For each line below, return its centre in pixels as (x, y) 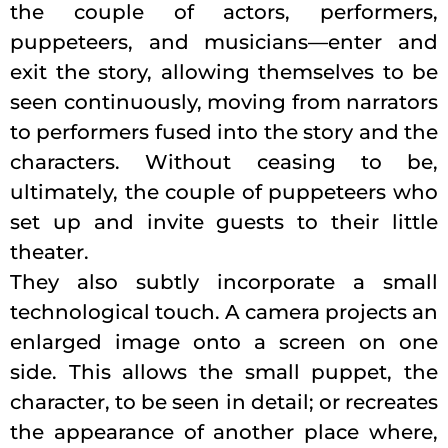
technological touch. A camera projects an (224, 311)
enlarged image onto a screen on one (224, 341)
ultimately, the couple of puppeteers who (224, 191)
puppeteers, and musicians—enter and (224, 41)
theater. (49, 251)
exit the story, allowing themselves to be (224, 71)
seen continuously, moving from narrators (224, 101)
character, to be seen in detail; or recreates (224, 401)
